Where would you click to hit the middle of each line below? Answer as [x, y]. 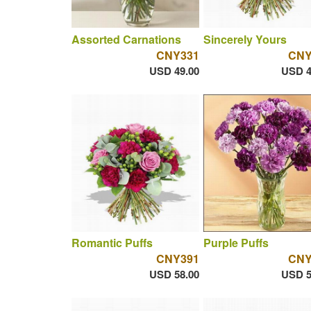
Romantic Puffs [112, 243]
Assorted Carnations [126, 39]
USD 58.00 [174, 275]
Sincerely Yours [245, 39]
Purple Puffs [236, 243]
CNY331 [177, 55]
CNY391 [177, 259]
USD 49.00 [174, 70]
